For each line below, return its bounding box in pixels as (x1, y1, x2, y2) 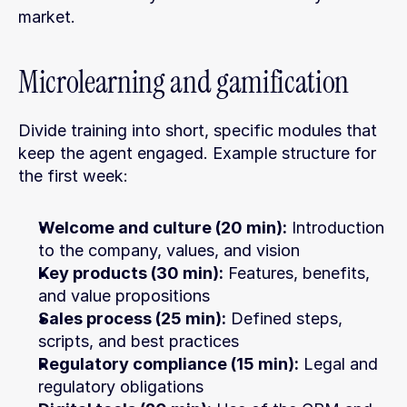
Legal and (299, 354, 378, 373)
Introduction (287, 218, 384, 237)
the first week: (18, 166, 128, 185)
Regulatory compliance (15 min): (38, 354, 299, 373)
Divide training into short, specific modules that (18, 121, 377, 140)
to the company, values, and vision (38, 241, 300, 260)
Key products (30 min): (38, 263, 223, 283)
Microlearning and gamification (18, 63, 349, 102)
